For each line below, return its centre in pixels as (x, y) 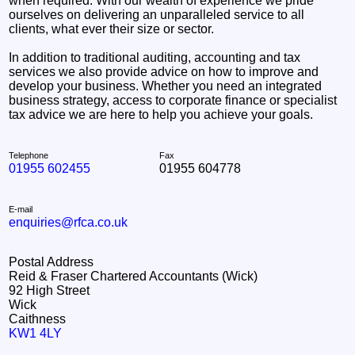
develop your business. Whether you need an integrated (166, 86)
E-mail (21, 209)
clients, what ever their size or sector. (112, 29)
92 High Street (50, 290)
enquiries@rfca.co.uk (69, 222)
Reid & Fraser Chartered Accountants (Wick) (134, 276)
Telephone (29, 155)
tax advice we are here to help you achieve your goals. (161, 114)
